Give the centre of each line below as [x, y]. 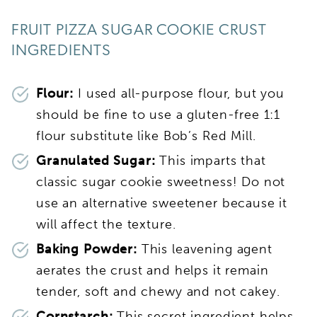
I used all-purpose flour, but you [181, 93]
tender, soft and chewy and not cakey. [162, 291]
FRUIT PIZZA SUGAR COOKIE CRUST [139, 30]
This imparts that [213, 160]
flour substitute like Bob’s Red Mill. [146, 136]
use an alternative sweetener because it [162, 203]
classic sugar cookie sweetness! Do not [161, 181]
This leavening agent [204, 249]
